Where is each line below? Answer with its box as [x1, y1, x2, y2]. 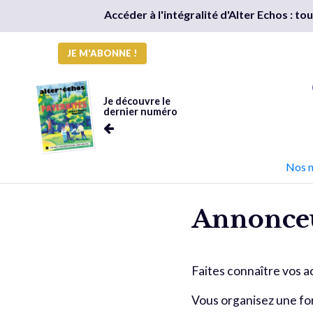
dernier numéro [103, 105, 177, 117]
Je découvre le [103, 95, 170, 107]
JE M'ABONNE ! [67, 48, 138, 59]
